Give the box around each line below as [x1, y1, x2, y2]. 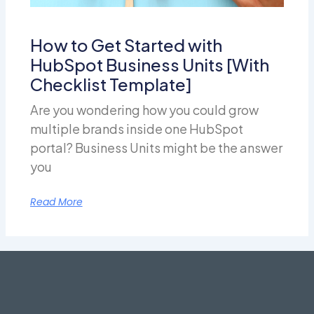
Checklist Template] [29, 73, 192, 95]
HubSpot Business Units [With [29, 53, 269, 75]
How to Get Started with [29, 34, 222, 55]
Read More [29, 194, 83, 209]
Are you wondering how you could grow [29, 101, 259, 118]
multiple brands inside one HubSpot [29, 120, 243, 137]
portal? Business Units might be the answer [29, 139, 282, 156]
